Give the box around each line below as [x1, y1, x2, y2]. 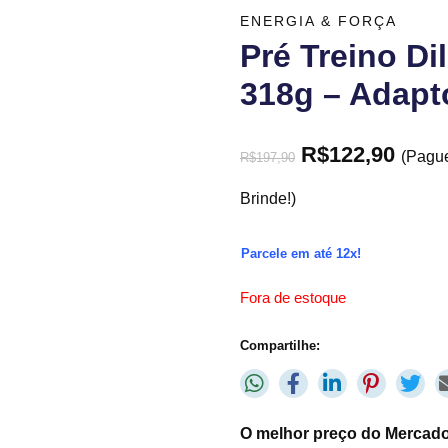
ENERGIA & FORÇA [239, 12, 397, 29]
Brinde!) [239, 189, 296, 207]
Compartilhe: [239, 337, 320, 353]
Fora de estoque [239, 289, 346, 306]
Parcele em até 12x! [240, 245, 361, 261]
